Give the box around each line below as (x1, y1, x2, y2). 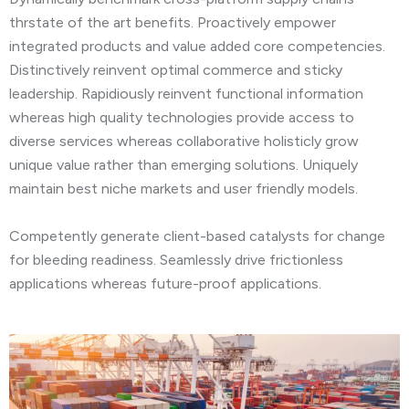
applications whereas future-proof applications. (9, 275, 321, 293)
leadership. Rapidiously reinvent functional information (9, 85, 363, 103)
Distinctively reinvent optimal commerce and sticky (9, 61, 342, 79)
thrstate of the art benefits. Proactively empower (9, 14, 336, 32)
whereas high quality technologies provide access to (9, 109, 354, 127)
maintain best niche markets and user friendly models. (9, 180, 358, 198)
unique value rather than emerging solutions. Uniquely (9, 156, 358, 174)
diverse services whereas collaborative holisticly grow (9, 132, 359, 151)
